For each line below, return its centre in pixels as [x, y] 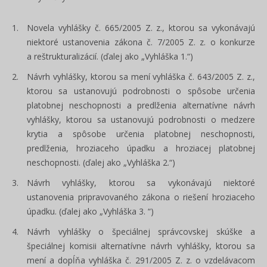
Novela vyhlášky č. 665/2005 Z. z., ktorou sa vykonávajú [141, 28]
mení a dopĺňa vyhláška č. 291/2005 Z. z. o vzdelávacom [141, 260]
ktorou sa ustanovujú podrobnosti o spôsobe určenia [141, 91]
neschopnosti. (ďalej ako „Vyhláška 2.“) [101, 162]
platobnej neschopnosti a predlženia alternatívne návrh [141, 105]
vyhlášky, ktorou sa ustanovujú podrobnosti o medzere [141, 119]
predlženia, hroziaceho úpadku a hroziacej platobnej [141, 148]
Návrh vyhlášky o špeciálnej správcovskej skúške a [141, 232]
